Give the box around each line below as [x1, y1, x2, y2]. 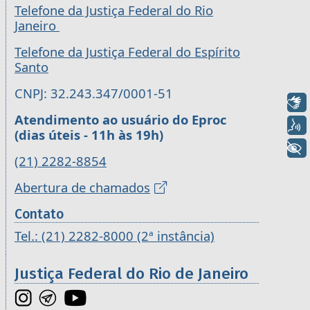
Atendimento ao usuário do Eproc [15, 110, 226, 128]
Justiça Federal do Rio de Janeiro [15, 264, 248, 283]
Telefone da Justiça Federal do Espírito [15, 42, 240, 60]
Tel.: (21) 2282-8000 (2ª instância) [15, 226, 215, 244]
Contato [15, 206, 64, 222]
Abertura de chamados [15, 178, 150, 196]
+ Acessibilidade [181, 140, 268, 156]
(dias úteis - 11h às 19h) [15, 125, 163, 143]
